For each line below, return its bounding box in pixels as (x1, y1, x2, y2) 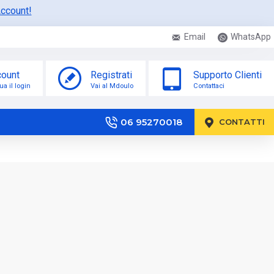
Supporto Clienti (193, 68, 262, 81)
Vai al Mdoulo (91, 81, 133, 90)
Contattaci (193, 81, 224, 90)
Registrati (91, 68, 132, 81)
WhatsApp (231, 32, 271, 42)
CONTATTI (219, 117, 265, 127)
